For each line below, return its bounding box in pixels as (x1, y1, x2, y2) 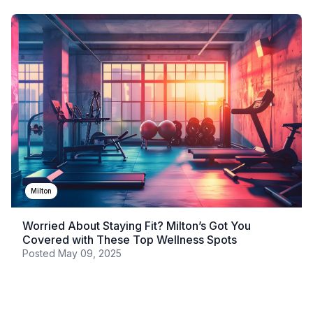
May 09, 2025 (58, 247, 122, 260)
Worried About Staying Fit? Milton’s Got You (22, 219, 251, 233)
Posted (22, 247, 58, 260)
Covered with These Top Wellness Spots (22, 233, 237, 247)
